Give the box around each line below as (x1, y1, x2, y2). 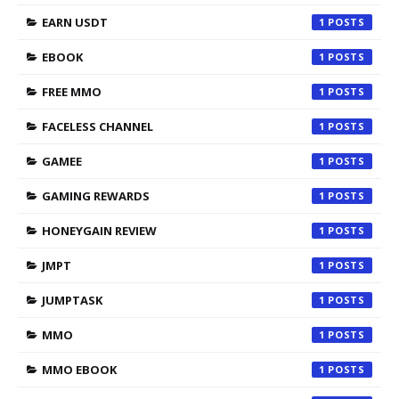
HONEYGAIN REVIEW (42, 222, 157, 239)
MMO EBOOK (42, 361, 117, 378)
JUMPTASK (42, 291, 102, 308)
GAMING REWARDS (42, 187, 150, 204)
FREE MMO (42, 83, 102, 100)
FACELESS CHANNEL (42, 118, 153, 134)
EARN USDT (42, 13, 108, 30)
